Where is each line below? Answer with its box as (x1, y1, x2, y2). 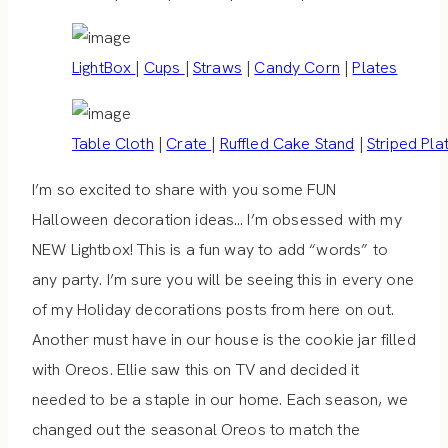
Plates (352, 57, 398, 79)
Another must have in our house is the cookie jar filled (32, 329, 416, 351)
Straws (192, 57, 242, 79)
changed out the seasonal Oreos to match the (32, 419, 360, 441)
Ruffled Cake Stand (219, 133, 355, 155)
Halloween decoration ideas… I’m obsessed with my (32, 209, 402, 231)
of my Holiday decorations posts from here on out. (32, 299, 394, 321)
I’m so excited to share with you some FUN (32, 179, 337, 201)
